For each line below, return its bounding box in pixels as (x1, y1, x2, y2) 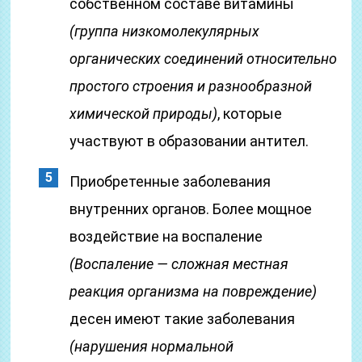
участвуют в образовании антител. (69, 133, 309, 149)
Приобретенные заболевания (69, 173, 271, 190)
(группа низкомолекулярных (69, 23, 260, 40)
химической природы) (69, 105, 218, 122)
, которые (217, 105, 283, 122)
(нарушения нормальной (69, 338, 234, 355)
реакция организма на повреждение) (69, 283, 318, 300)
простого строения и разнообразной (69, 78, 313, 95)
